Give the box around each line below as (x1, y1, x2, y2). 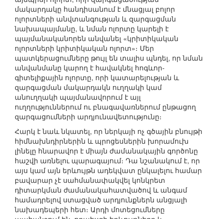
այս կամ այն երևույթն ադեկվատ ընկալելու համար (15, 165, 202, 175)
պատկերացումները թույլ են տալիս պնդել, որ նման (15, 53, 203, 63)
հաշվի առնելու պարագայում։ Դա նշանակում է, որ (15, 155, 200, 166)
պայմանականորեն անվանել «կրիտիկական (15, 33, 178, 44)
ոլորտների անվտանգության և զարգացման (15, 14, 176, 24)
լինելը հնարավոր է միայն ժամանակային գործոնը (15, 146, 198, 156)
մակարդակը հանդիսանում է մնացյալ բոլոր (15, 4, 175, 14)
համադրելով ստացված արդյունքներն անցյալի (15, 195, 187, 205)
